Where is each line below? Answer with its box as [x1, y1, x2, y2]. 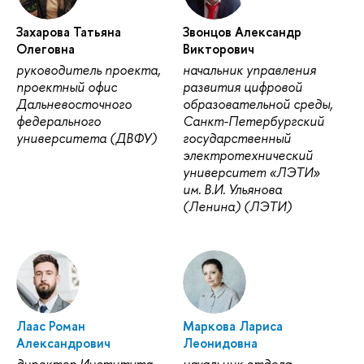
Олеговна [16, 40, 75, 58]
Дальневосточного [16, 95, 132, 114]
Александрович [16, 333, 110, 352]
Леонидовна [182, 333, 258, 352]
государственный [182, 129, 291, 148]
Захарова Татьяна [16, 23, 121, 41]
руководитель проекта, [16, 61, 161, 80]
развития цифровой [182, 78, 302, 97]
